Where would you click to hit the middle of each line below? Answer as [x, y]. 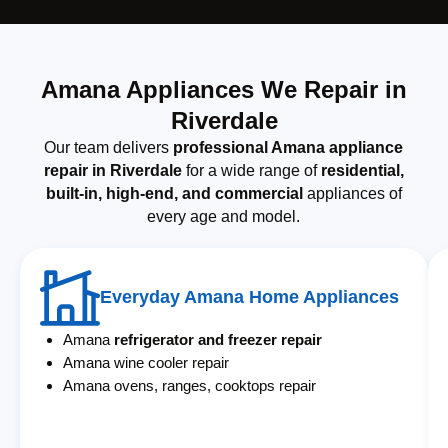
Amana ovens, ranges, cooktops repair [190, 385]
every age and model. [224, 216]
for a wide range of [251, 170]
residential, [362, 170]
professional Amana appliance [288, 147]
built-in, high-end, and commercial [174, 193]
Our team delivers [109, 147]
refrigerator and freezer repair [218, 339]
